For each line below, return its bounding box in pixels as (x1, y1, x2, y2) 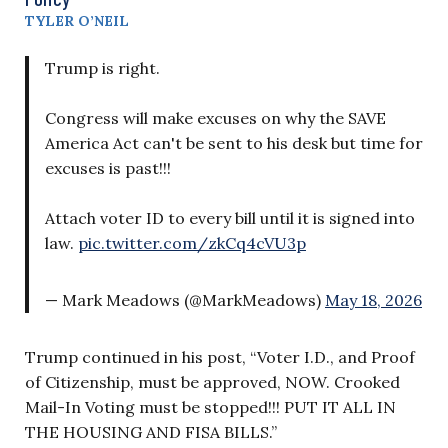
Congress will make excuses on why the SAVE (45, 107, 386, 128)
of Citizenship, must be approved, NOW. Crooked (25, 371, 400, 392)
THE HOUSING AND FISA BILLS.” (25, 421, 277, 442)
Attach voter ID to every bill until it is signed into (45, 207, 415, 228)
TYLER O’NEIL (25, 11, 129, 30)
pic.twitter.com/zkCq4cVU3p (78, 232, 306, 253)
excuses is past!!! (45, 157, 171, 178)
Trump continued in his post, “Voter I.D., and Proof (25, 346, 415, 367)
